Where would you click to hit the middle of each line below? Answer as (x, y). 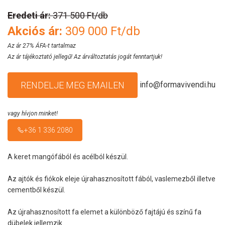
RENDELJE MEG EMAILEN (73, 85)
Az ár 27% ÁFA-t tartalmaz (42, 46)
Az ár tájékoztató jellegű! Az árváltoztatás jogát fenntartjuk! (85, 57)
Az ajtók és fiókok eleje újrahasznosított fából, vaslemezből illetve (111, 179)
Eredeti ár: (29, 15)
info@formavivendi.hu (178, 84)
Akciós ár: (35, 31)
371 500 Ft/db (79, 15)
